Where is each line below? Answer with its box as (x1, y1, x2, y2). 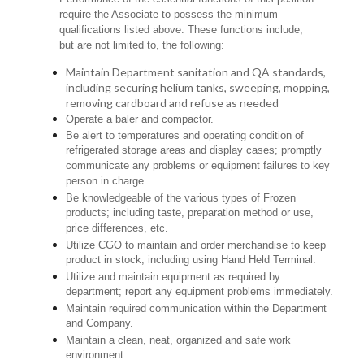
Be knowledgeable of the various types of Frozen (66, 192, 297, 205)
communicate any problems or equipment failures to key (66, 159, 331, 174)
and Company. (66, 317, 134, 331)
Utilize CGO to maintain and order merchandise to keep (66, 239, 327, 252)
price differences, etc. (66, 222, 169, 236)
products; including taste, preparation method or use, (66, 206, 314, 221)
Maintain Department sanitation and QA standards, (66, 65, 327, 80)
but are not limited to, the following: (59, 39, 225, 52)
